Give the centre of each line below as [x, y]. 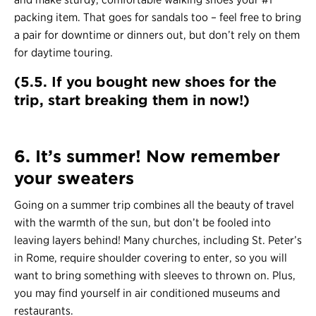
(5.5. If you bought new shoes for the [145, 82]
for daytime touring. [63, 53]
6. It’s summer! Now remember [147, 157]
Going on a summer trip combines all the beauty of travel [154, 205]
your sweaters [74, 178]
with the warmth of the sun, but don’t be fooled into [142, 223]
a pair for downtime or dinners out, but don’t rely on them [157, 35]
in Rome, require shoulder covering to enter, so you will [151, 258]
